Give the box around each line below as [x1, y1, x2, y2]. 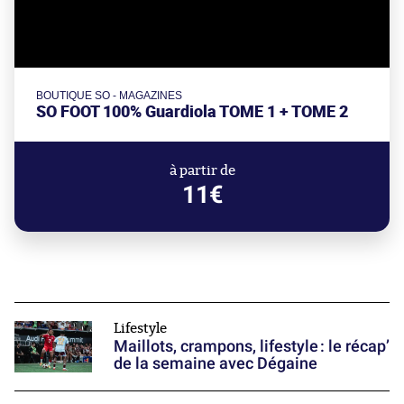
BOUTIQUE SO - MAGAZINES [36, 88, 182, 102]
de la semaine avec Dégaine [114, 353, 317, 372]
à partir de [169, 163, 235, 178]
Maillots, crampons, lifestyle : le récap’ [114, 335, 390, 355]
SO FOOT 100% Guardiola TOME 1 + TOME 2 [36, 100, 348, 122]
